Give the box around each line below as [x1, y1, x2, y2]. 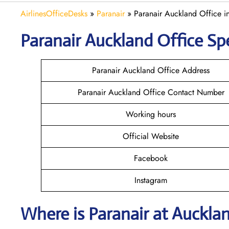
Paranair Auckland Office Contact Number [77, 86, 224, 98]
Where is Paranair [20, 203, 149, 224]
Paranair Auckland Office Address [92, 64, 210, 76]
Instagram [134, 174, 167, 186]
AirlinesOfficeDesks [20, 7, 87, 19]
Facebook [134, 152, 168, 164]
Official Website [123, 130, 179, 142]
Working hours [126, 108, 176, 120]
